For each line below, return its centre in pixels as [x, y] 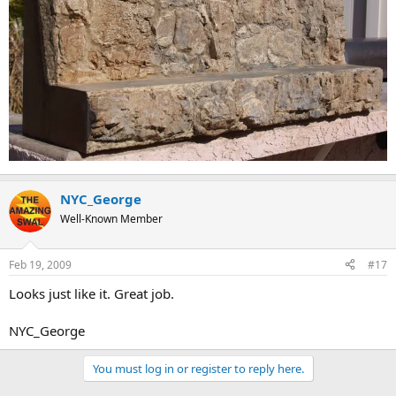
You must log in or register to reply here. [198, 368]
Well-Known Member [111, 219]
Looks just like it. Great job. [91, 293]
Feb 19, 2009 [40, 264]
